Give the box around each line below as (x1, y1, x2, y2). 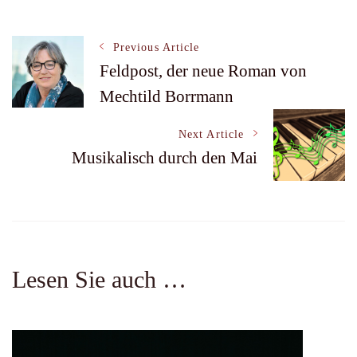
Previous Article (113, 41, 200, 54)
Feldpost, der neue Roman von (100, 61, 307, 81)
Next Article (178, 127, 244, 140)
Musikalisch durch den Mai (72, 147, 257, 167)
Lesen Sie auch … (12, 266, 186, 293)
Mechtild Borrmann (100, 87, 233, 107)
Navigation (11, 88, 153, 125)
